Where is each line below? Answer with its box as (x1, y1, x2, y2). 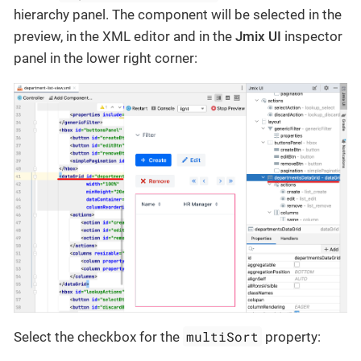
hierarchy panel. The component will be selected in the (14, 6, 342, 23)
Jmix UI (235, 27, 281, 44)
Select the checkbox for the (14, 328, 183, 345)
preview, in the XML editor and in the (14, 27, 235, 44)
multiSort (186, 327, 259, 345)
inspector (281, 27, 342, 44)
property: (262, 328, 322, 345)
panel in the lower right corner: (14, 49, 197, 66)
